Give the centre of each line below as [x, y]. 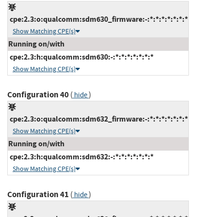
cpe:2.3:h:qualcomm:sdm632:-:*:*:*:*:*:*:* [81, 156]
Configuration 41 [38, 194]
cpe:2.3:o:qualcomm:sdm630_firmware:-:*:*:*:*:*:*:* [98, 19]
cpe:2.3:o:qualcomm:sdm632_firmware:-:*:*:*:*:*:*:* [98, 119]
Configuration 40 [38, 94]
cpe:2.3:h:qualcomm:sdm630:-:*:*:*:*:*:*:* [81, 57]
